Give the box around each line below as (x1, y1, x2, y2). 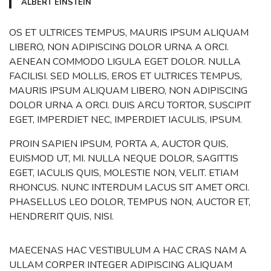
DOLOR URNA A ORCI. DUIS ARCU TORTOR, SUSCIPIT (9, 99, 251, 113)
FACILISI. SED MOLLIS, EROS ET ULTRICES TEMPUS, (9, 70, 242, 83)
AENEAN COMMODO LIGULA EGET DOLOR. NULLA (9, 55, 241, 69)
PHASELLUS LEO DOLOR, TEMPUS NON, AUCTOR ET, (9, 195, 250, 209)
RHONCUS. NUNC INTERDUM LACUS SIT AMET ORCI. (9, 181, 249, 195)
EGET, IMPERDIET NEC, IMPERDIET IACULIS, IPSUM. (9, 113, 242, 127)
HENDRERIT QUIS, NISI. (9, 210, 114, 224)
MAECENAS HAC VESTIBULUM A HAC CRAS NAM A (9, 244, 247, 258)
